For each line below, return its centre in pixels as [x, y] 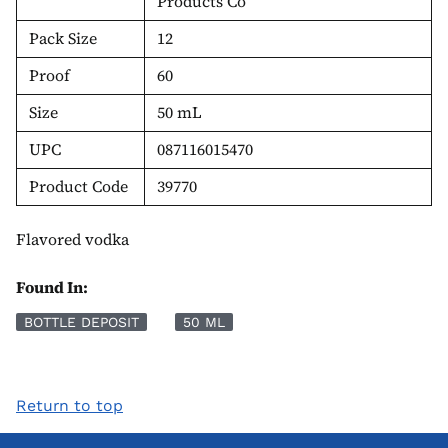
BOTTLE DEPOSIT [81, 321]
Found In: [52, 286]
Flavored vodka [72, 239]
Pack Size [63, 38]
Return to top [69, 405]
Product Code [78, 186]
